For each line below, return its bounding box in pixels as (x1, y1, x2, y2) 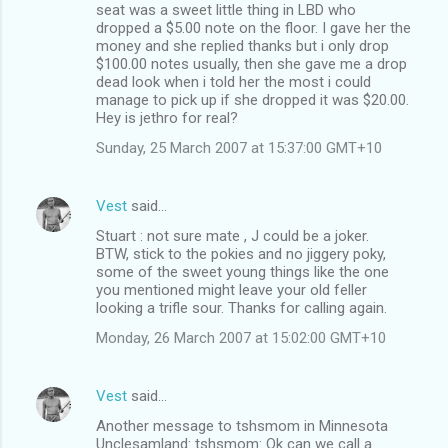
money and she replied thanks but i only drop (96, 36, 389, 55)
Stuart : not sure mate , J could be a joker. (96, 226, 369, 245)
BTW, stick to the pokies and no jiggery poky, (96, 244, 386, 263)
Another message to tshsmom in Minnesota (96, 416, 388, 435)
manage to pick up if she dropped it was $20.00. (96, 90, 409, 109)
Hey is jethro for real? (96, 108, 238, 127)
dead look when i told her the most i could (96, 72, 371, 91)
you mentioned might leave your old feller (96, 280, 367, 299)
